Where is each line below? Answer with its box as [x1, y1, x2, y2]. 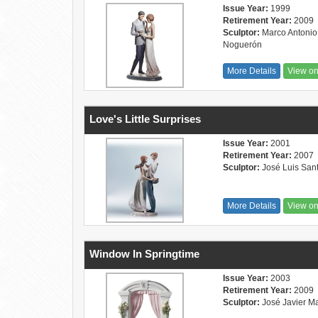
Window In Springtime [89, 248, 199, 260]
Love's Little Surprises [89, 113, 201, 125]
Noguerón [223, 40, 263, 50]
